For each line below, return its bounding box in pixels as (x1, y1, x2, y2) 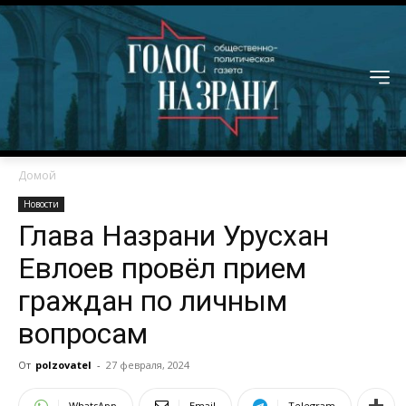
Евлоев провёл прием (18, 251, 306, 286)
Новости (24, 198, 59, 211)
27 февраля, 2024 (106, 358, 189, 372)
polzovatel (35, 358, 92, 372)
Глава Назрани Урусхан (18, 218, 329, 254)
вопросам (18, 316, 148, 352)
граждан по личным (18, 284, 287, 319)
